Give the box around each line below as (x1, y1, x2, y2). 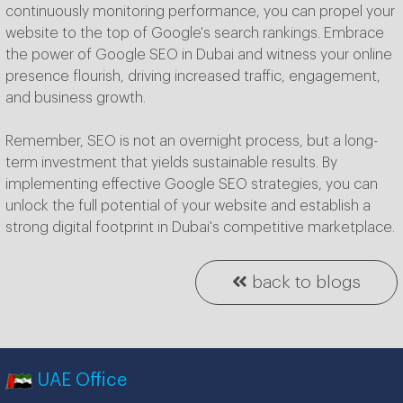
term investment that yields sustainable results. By (5, 156, 337, 171)
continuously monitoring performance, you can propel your (5, 4, 395, 20)
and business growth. (5, 91, 146, 106)
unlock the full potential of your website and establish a (5, 199, 371, 214)
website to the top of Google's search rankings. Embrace (5, 26, 384, 41)
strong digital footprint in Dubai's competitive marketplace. (5, 220, 395, 236)
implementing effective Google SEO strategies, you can (5, 177, 378, 193)
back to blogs (247, 273, 361, 291)
